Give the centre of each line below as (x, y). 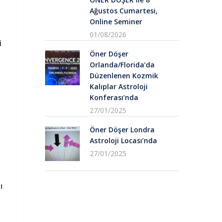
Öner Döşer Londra (122, 129)
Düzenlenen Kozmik (124, 75)
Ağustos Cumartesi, (124, 10)
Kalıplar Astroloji (119, 86)
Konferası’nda (114, 97)
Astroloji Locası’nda (123, 140)
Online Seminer (116, 21)
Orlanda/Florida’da (122, 64)
